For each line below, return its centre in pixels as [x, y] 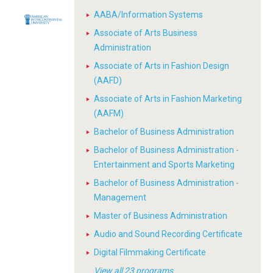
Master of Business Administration [161, 216]
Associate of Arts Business [146, 33]
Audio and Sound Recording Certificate [168, 234]
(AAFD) [108, 80]
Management [120, 197]
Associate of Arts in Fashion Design [161, 66]
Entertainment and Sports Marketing [164, 165]
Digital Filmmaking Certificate [150, 252]
